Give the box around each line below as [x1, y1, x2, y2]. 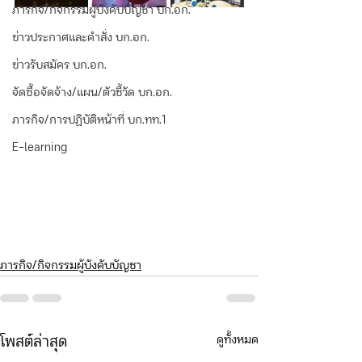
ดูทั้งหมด [217, 335, 259, 346]
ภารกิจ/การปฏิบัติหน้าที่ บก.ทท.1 [12, 116, 166, 126]
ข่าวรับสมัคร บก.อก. [12, 61, 107, 71]
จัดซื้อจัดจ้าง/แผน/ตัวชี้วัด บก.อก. [12, 88, 172, 99]
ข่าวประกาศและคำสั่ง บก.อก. [12, 33, 149, 44]
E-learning [12, 143, 67, 154]
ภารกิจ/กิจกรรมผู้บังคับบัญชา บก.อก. [12, 6, 191, 16]
